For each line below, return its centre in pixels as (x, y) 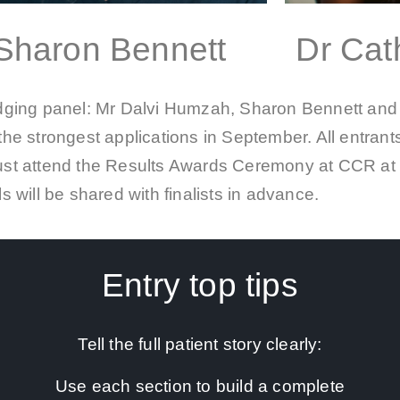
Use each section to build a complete (200, 386)
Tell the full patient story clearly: (200, 345)
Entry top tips (200, 286)
